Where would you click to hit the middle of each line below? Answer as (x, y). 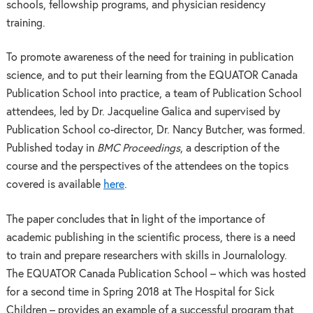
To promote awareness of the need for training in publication (150, 58)
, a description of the (230, 149)
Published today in (51, 149)
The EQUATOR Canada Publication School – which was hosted (156, 275)
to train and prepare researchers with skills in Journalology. (146, 256)
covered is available (54, 185)
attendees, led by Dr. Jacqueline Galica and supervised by (143, 112)
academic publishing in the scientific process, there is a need (151, 238)
